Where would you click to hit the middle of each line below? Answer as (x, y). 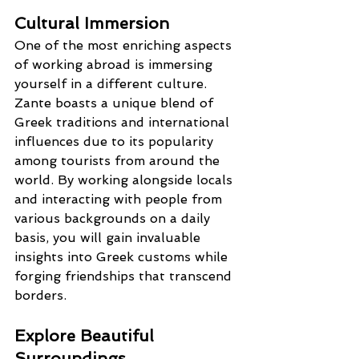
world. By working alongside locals (125, 179)
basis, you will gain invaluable (109, 237)
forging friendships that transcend (125, 276)
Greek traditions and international (124, 122)
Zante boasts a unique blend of (116, 103)
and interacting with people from (120, 199)
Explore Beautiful (87, 335)
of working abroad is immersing (115, 64)
